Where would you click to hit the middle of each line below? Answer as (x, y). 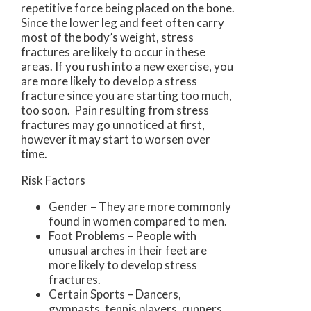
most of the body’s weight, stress (107, 37)
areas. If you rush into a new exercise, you (127, 67)
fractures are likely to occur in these (113, 52)
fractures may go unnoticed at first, (113, 125)
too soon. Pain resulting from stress (115, 110)
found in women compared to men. (138, 221)
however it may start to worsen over (116, 140)
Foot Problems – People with (123, 236)
